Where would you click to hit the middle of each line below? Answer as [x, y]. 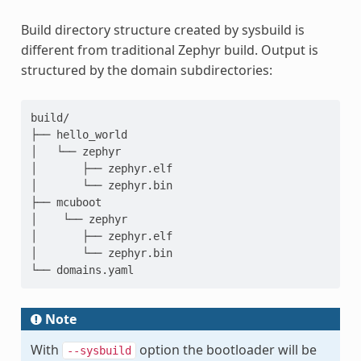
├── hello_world [79, 134]
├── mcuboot [66, 202]
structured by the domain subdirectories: [146, 70]
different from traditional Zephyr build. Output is [169, 50]
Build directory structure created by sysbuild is [162, 29]
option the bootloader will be [226, 349]
